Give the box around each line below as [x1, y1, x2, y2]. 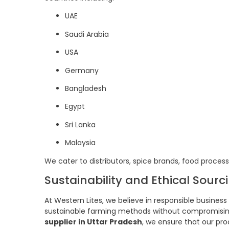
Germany [65, 65, 99, 76]
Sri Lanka [65, 119, 96, 130]
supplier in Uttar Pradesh [44, 216, 142, 227]
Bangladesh [65, 83, 106, 94]
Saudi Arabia [65, 29, 109, 39]
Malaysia [65, 138, 96, 148]
